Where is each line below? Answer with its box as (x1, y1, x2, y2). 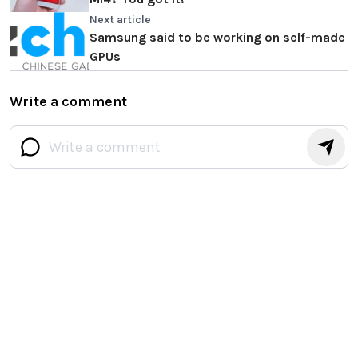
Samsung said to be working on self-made (89, 30, 345, 46)
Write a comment (10, 93, 127, 111)
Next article (89, 13, 151, 27)
